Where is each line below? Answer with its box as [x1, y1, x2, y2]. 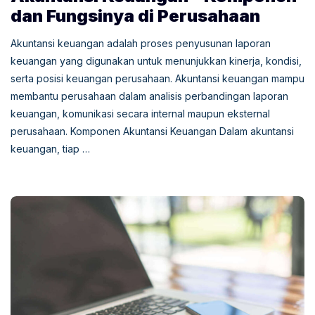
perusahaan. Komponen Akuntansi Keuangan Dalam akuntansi [11, 125, 294, 138]
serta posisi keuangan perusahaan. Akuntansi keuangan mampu [11, 72, 304, 85]
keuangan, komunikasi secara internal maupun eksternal [11, 108, 270, 120]
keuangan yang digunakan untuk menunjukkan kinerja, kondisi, [11, 55, 302, 67]
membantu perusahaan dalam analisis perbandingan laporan [11, 90, 288, 103]
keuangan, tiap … [11, 143, 90, 155]
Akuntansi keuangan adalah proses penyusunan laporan [11, 37, 271, 50]
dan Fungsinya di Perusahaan [11, 6, 260, 27]
